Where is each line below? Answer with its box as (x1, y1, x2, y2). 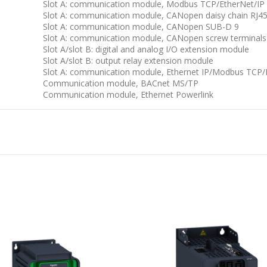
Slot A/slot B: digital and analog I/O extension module (43, 43, 249, 55)
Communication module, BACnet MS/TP (43, 77, 198, 89)
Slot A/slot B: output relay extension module (43, 54, 213, 66)
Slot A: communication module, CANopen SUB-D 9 (43, 20, 239, 32)
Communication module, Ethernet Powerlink (43, 88, 213, 100)
